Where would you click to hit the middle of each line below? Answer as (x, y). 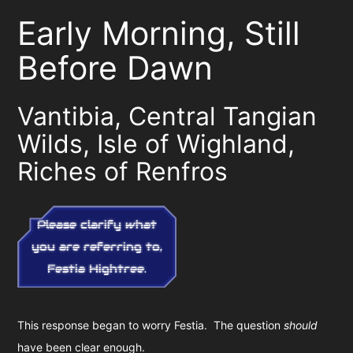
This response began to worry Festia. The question (151, 325)
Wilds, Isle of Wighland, (156, 143)
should (301, 325)
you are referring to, (97, 247)
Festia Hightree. (97, 269)
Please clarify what (97, 225)
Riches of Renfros (123, 171)
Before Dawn (115, 68)
